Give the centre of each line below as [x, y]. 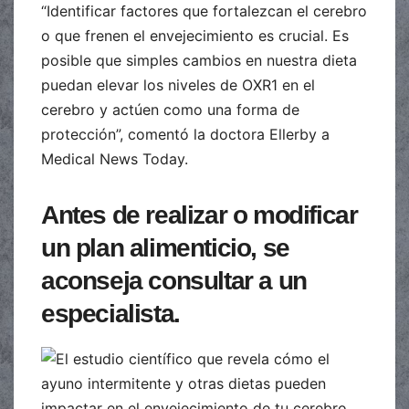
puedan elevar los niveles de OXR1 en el [178, 84]
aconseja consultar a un [174, 280]
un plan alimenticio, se [165, 247]
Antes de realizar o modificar [199, 215]
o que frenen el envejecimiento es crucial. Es [195, 35]
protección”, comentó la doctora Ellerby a [185, 134]
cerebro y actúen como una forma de [170, 109]
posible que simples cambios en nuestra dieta [199, 60]
